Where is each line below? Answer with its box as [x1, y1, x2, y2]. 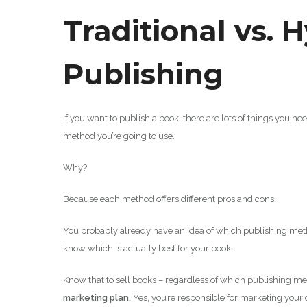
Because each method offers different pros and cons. [63, 193, 276, 204]
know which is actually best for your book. [63, 243, 233, 254]
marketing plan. [63, 292, 131, 303]
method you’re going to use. [63, 130, 175, 141]
